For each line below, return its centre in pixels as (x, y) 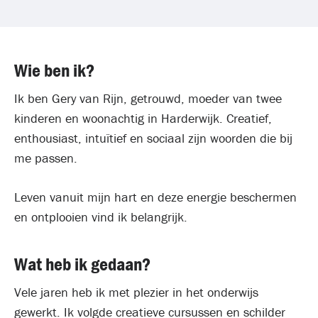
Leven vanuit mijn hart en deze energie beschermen (155, 197)
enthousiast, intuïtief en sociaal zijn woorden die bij (153, 138)
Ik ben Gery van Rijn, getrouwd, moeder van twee (148, 98)
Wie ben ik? (54, 70)
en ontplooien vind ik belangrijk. (101, 217)
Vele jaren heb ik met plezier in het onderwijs (136, 292)
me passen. (46, 158)
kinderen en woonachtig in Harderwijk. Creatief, (143, 118)
